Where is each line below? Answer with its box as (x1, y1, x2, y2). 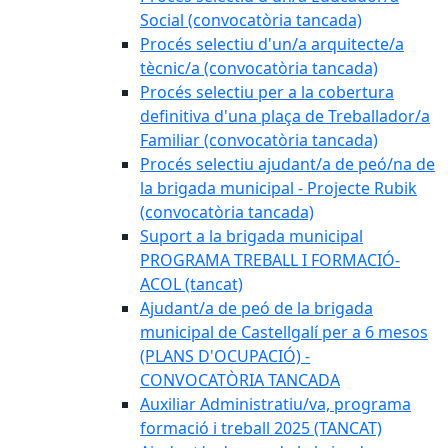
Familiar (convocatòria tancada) (140, 129, 378, 151)
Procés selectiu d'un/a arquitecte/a (140, 33, 404, 55)
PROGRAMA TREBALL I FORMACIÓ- (140, 249, 400, 271)
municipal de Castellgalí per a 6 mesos (140, 321, 428, 343)
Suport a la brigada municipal (140, 225, 363, 247)
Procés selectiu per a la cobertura (140, 81, 394, 103)
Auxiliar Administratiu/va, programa (140, 393, 411, 415)
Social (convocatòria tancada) (140, 9, 362, 31)
